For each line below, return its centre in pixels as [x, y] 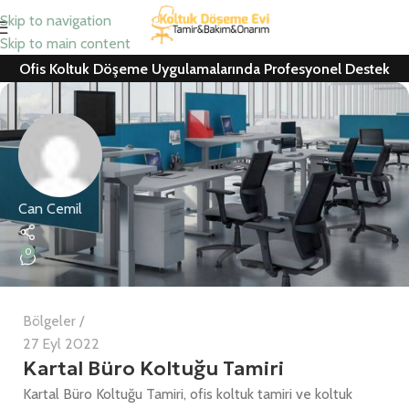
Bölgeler [49, 321]
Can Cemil [50, 208]
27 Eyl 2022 [61, 344]
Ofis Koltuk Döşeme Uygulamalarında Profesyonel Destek [204, 68]
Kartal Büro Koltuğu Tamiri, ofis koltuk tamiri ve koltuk [188, 394]
